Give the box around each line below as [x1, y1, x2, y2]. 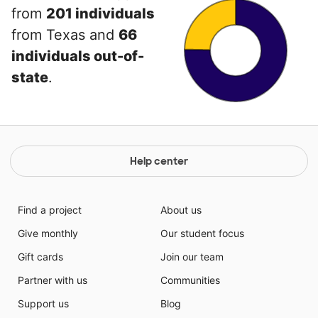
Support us [17, 297, 69, 309]
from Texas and [11, 26, 119, 43]
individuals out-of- [11, 47, 144, 65]
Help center [130, 154, 188, 168]
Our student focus [160, 226, 244, 239]
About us [160, 203, 202, 216]
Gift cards [17, 250, 63, 263]
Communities [160, 273, 220, 286]
